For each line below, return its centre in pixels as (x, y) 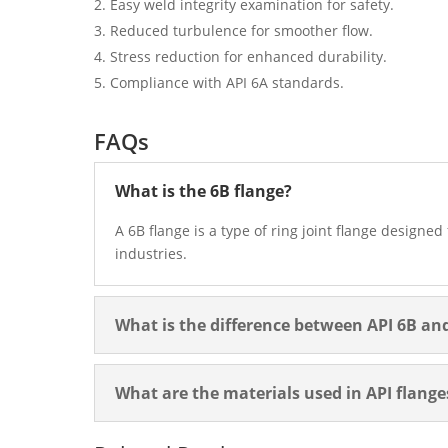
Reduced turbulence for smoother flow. (242, 31)
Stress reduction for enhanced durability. (249, 57)
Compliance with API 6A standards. (227, 83)
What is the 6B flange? (204, 191)
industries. (151, 254)
